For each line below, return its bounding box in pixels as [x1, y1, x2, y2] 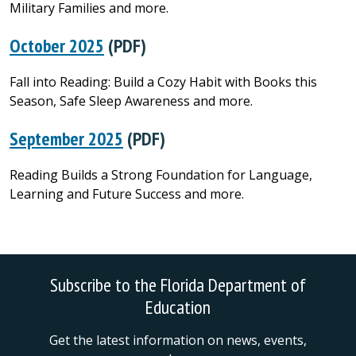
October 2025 [10, 33, 104, 57]
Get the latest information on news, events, [49, 331, 307, 349]
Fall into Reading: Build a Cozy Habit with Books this [10, 72, 317, 91]
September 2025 [10, 126, 123, 150]
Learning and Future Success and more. [10, 184, 244, 203]
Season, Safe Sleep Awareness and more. [10, 91, 253, 110]
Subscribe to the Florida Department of [50, 272, 306, 296]
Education [145, 294, 211, 319]
